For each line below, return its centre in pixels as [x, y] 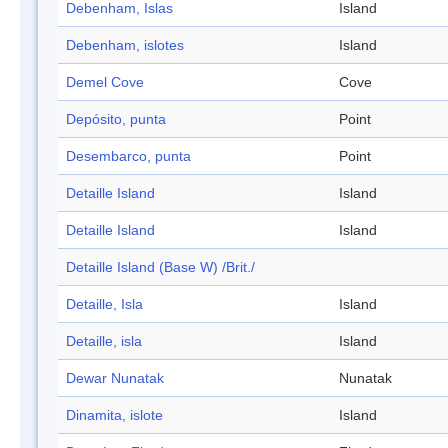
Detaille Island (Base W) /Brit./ [160, 267]
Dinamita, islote [114, 415]
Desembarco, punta [128, 156]
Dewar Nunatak [115, 378]
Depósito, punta [116, 119]
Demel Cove [105, 82]
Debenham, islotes [125, 45]
